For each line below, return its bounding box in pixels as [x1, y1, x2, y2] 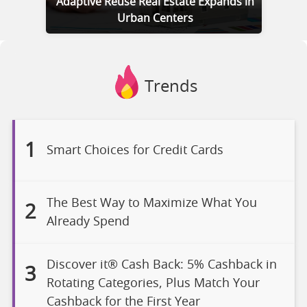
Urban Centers [117, 12, 193, 24]
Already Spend [46, 215, 130, 228]
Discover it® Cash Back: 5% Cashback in [46, 258, 277, 271]
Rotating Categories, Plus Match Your [46, 277, 260, 290]
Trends [144, 78, 197, 95]
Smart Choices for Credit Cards [46, 144, 223, 157]
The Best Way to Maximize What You [46, 197, 257, 210]
